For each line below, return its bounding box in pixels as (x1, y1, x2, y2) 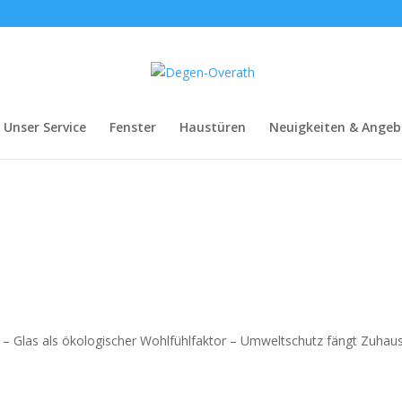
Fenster (109, 118, 156, 135)
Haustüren (179, 118, 246, 135)
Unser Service (4, 118, 86, 135)
